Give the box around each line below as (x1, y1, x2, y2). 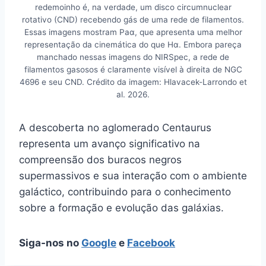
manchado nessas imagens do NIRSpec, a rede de (37, 52, 229, 62)
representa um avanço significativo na (19, 137, 200, 150)
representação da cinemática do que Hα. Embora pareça (24, 39, 242, 49)
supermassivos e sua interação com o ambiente (19, 169, 247, 182)
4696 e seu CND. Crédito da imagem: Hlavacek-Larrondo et (19, 77, 247, 87)
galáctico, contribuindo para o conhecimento (19, 185, 231, 198)
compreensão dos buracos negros (19, 153, 182, 166)
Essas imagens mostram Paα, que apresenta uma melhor (24, 27, 242, 37)
